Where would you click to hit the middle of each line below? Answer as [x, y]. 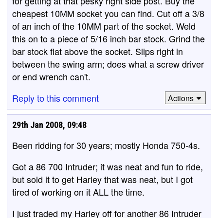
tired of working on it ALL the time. [78, 192]
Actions [181, 98]
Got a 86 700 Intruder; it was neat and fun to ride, [108, 166]
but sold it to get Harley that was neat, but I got [102, 179]
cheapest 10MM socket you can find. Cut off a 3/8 [108, 13]
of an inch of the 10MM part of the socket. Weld [104, 26]
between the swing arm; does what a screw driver [108, 64]
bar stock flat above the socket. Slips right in [98, 51]
